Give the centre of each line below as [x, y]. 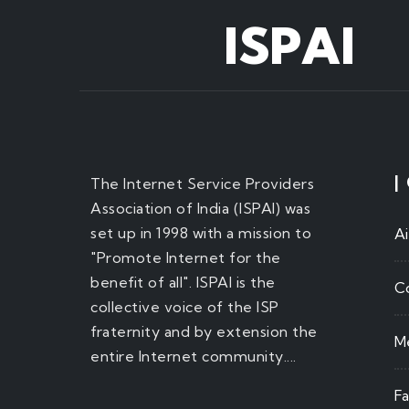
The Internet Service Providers [202, 184]
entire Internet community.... [194, 357]
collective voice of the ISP [185, 307]
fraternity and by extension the [204, 332]
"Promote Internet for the [186, 258]
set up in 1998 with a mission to [201, 233]
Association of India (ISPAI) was [200, 209]
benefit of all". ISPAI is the [183, 283]
